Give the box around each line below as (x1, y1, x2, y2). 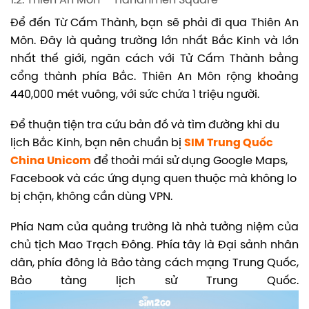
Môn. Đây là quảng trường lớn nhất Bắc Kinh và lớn (10, 35, 299, 48)
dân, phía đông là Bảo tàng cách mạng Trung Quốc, (10, 257, 299, 270)
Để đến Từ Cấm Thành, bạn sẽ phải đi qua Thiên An (10, 17, 299, 30)
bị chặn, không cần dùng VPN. (10, 191, 172, 203)
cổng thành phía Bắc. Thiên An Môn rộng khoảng (10, 71, 299, 83)
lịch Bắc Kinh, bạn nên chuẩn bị (10, 137, 184, 150)
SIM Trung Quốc (184, 137, 273, 150)
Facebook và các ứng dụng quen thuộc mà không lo (10, 173, 297, 186)
